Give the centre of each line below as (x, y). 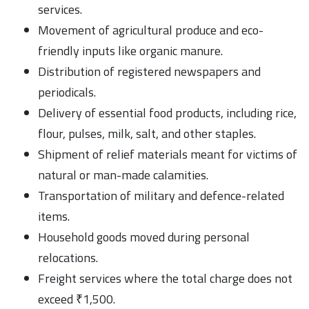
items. (54, 216)
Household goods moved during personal (144, 237)
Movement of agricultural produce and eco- (151, 30)
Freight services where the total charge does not (165, 278)
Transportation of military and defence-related (161, 195)
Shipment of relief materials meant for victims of (168, 154)
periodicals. (67, 92)
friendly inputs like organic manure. (130, 50)
